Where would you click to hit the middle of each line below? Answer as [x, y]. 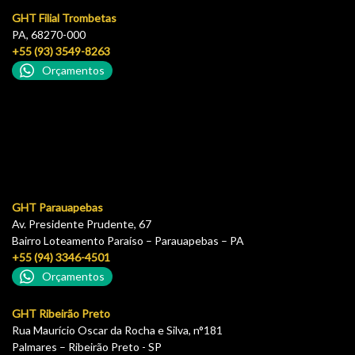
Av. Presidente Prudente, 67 [82, 223]
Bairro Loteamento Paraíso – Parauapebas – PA [128, 240]
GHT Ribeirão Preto [61, 313]
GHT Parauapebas [57, 207]
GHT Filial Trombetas [64, 17]
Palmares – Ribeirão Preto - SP [87, 346]
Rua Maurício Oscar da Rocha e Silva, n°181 [117, 330]
